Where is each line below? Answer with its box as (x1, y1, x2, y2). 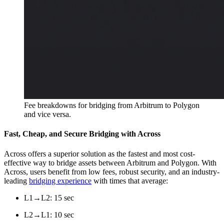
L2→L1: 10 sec (24, 210, 74, 219)
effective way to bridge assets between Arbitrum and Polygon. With (4, 158, 216, 167)
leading (4, 176, 29, 185)
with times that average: (91, 176, 168, 185)
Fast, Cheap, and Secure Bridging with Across (4, 129, 160, 138)
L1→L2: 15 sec (24, 193, 76, 202)
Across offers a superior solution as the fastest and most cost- (4, 149, 195, 158)
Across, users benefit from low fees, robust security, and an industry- (4, 167, 219, 176)
